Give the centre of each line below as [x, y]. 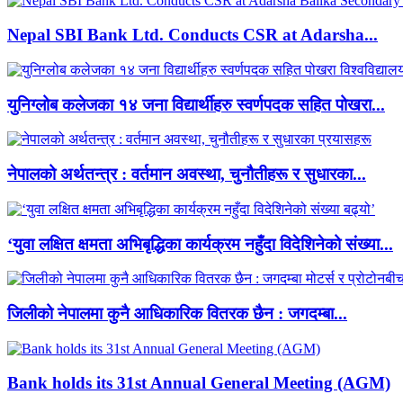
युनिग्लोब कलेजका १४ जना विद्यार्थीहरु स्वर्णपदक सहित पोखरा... [196, 104]
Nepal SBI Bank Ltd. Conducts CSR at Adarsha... [193, 35]
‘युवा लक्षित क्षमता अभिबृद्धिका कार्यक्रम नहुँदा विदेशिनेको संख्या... [200, 244]
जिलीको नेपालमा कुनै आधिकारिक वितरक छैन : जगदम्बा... [177, 313]
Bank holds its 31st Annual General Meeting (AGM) [199, 383]
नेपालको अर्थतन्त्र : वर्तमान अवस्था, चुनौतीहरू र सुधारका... [187, 175]
